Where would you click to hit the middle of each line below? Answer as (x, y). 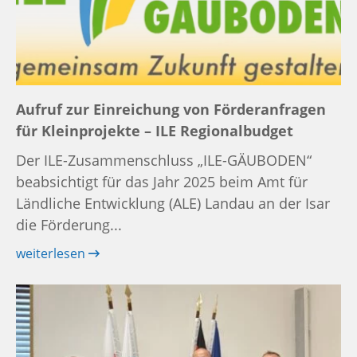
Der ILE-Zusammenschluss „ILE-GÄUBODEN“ (164, 160)
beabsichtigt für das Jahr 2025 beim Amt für (162, 181)
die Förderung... (69, 224)
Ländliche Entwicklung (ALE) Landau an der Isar (173, 203)
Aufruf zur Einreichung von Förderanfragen (171, 109)
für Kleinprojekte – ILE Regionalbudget (155, 130)
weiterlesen (52, 253)
